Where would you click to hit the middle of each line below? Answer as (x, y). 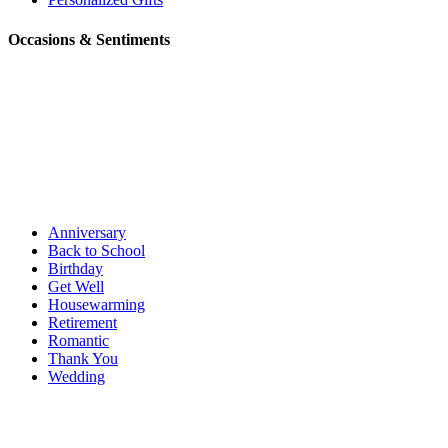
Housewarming (96, 304)
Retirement (82, 322)
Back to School (96, 250)
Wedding (76, 376)
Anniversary (87, 232)
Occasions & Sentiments (89, 39)
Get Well (76, 286)
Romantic (78, 340)
